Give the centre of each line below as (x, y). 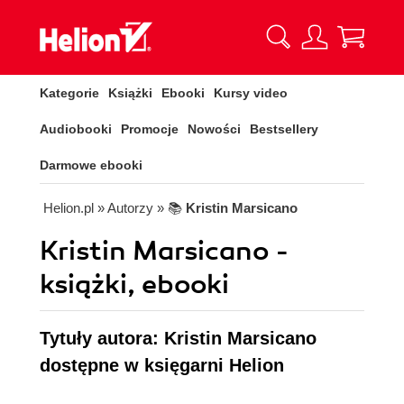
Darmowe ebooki (91, 165)
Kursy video (251, 93)
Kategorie (69, 93)
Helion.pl (69, 208)
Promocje (150, 129)
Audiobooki (76, 129)
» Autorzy (125, 208)
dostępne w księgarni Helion (162, 365)
